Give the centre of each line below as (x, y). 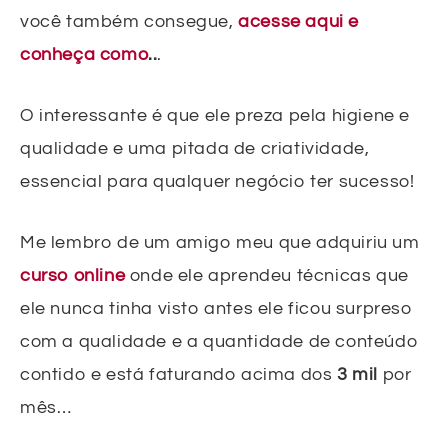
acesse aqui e (299, 21)
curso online (73, 275)
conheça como (84, 54)
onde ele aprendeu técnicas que (269, 275)
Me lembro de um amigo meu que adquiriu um (220, 242)
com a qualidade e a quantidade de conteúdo (219, 341)
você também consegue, (129, 21)
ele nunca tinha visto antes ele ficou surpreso (216, 308)
